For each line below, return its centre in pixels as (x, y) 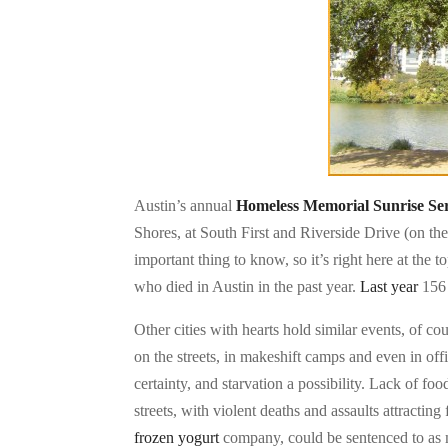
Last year (389, 287)
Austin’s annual (185, 206)
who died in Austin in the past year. (247, 287)
